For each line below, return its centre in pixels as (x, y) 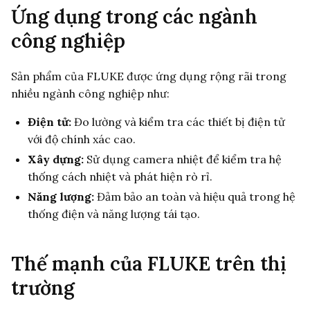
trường (43, 288)
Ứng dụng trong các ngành (134, 16)
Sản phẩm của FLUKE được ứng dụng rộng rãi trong (149, 76)
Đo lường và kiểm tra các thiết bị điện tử (178, 121)
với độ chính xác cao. (82, 139)
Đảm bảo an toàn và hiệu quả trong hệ (195, 196)
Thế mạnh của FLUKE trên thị (149, 263)
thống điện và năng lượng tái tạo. (114, 213)
